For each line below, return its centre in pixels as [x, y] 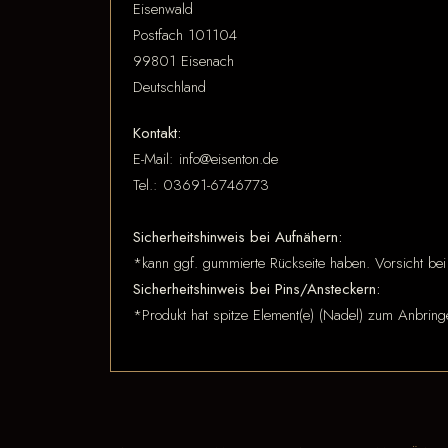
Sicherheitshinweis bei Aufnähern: [237, 237]
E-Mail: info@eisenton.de [205, 159]
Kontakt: [157, 133]
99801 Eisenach [183, 61]
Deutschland [169, 87]
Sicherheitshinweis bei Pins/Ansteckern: [256, 289]
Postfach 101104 [185, 35]
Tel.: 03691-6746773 [201, 185]
